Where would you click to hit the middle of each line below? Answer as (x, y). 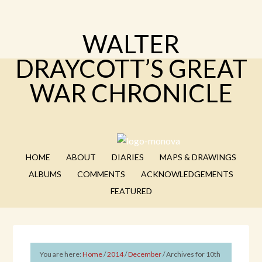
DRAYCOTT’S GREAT (131, 68)
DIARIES (128, 157)
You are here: (61, 254)
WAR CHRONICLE (131, 93)
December (145, 254)
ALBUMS (45, 174)
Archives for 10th (193, 254)
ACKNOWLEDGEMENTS (187, 174)
